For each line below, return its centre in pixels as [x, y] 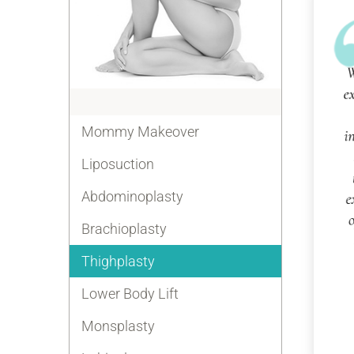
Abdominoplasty [132, 196]
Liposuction [118, 164]
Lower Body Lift [130, 294]
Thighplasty [118, 261]
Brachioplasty [124, 229]
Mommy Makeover [140, 132]
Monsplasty [118, 326]
